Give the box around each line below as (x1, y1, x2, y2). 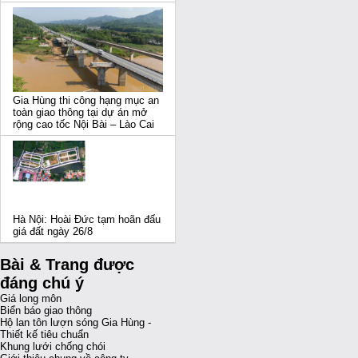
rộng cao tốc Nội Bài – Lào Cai (13, 117, 154, 130)
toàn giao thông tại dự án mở (13, 105, 148, 118)
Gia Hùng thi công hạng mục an (13, 93, 159, 106)
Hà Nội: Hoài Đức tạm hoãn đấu (13, 213, 161, 225)
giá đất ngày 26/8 (13, 225, 93, 237)
